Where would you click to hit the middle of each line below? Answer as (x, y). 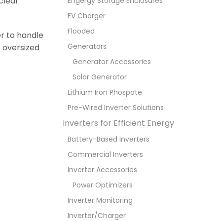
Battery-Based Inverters (109, 139)
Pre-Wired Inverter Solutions (116, 108)
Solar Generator (100, 77)
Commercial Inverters (105, 155)
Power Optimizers (103, 185)
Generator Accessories (112, 62)
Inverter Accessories (102, 170)
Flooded (81, 31)
